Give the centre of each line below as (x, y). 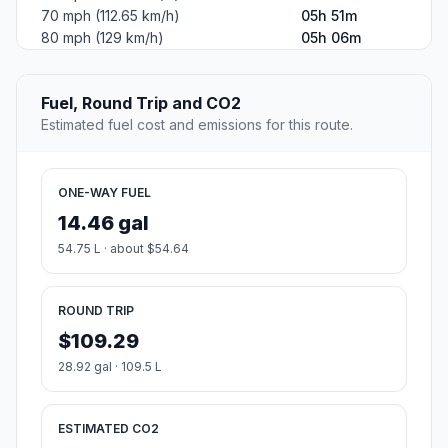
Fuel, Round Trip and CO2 (141, 103)
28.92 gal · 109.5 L (110, 367)
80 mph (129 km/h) (102, 38)
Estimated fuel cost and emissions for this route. (197, 125)
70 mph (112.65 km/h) (110, 16)
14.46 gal (103, 223)
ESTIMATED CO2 (108, 429)
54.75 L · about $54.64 (123, 249)
